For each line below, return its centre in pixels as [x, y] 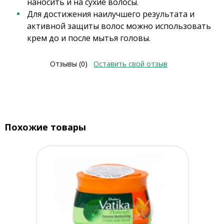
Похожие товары [45, 127]
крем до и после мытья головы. [88, 38]
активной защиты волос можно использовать [119, 26]
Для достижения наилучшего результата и [110, 14]
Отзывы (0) [69, 64]
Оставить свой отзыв [130, 64]
